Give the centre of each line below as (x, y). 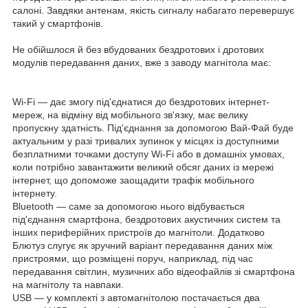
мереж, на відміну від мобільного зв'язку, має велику (130, 115)
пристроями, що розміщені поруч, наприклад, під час (133, 259)
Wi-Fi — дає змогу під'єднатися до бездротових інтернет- (141, 102)
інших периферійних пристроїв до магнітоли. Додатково (139, 233)
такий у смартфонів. (58, 24)
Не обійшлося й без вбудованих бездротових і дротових (138, 50)
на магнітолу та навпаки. (68, 285)
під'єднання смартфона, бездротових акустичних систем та (146, 220)
